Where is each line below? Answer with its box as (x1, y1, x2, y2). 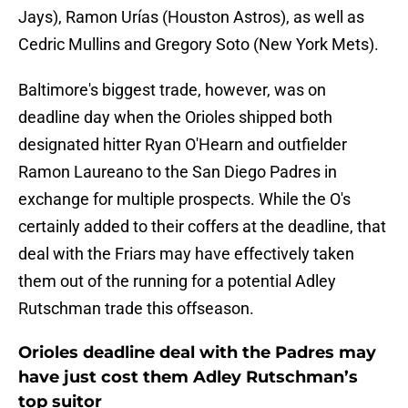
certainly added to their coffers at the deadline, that (18, 217, 386, 237)
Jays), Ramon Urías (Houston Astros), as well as (18, 7, 364, 27)
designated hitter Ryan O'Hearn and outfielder (18, 135, 347, 155)
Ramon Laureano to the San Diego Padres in (18, 162, 337, 182)
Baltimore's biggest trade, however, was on (18, 80, 326, 100)
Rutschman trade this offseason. (18, 299, 254, 319)
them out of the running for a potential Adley (18, 271, 336, 291)
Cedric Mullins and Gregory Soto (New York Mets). (18, 35, 379, 55)
